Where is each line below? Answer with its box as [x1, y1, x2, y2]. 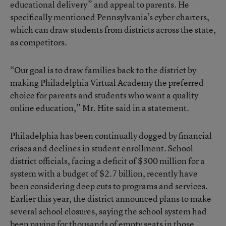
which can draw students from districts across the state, [10, 24, 216, 35]
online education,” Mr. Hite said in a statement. [10, 102, 189, 114]
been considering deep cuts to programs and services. [10, 180, 208, 192]
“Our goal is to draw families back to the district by [10, 64, 196, 76]
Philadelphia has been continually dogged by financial [10, 130, 212, 141]
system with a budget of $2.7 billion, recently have [10, 167, 198, 179]
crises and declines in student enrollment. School [10, 142, 193, 154]
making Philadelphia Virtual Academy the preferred [10, 77, 204, 88]
